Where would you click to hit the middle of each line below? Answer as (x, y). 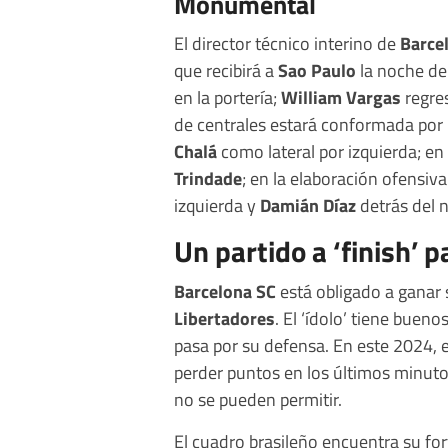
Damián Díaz (308, 205)
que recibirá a (226, 70)
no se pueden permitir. (258, 399)
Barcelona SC (225, 291)
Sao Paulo (317, 70)
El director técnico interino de (287, 43)
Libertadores (224, 318)
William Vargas (341, 97)
